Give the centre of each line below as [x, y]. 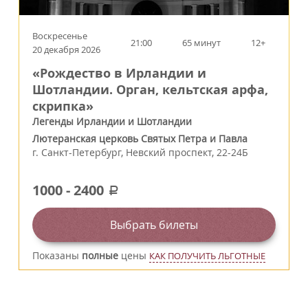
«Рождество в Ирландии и [119, 73]
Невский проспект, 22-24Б [187, 152]
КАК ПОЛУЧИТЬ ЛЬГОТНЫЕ [207, 255]
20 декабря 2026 [66, 49]
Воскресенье [60, 35]
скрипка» [63, 106]
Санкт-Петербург [81, 152]
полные [100, 255]
